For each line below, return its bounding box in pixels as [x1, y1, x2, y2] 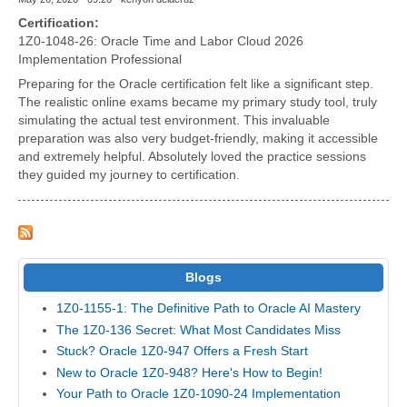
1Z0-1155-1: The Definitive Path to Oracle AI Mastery [56, 302, 362, 316]
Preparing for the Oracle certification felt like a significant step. [18, 76, 373, 91]
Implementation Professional [18, 52, 182, 66]
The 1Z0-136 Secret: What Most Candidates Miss [56, 323, 342, 337]
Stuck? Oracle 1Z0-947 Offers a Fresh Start [56, 344, 309, 359]
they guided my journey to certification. [18, 167, 240, 182]
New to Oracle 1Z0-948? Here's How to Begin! [56, 365, 323, 380]
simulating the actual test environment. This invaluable [18, 113, 330, 127]
